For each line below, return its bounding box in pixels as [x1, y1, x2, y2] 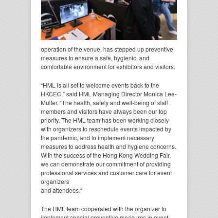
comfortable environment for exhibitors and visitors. [41, 62, 175, 71]
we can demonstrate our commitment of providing [41, 159, 171, 168]
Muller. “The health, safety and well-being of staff [41, 98, 168, 107]
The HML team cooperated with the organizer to [41, 204, 166, 213]
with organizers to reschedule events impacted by [41, 124, 171, 133]
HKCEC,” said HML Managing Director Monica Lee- [41, 89, 177, 98]
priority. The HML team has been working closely [41, 115, 169, 124]
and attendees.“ [41, 185, 82, 194]
